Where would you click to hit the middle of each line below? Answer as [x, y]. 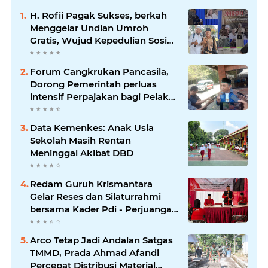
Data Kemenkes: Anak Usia [92, 128]
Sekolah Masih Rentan [80, 140]
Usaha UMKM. [62, 109]
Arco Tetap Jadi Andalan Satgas [101, 240]
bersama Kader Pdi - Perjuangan [104, 209]
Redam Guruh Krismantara [91, 184]
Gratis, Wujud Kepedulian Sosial [102, 40]
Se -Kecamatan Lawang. [85, 222]
